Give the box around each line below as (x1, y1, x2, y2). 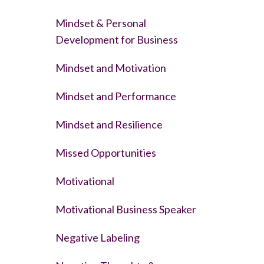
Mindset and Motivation (55, 61, 166, 74)
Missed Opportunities (55, 146, 156, 159)
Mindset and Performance (55, 89, 176, 103)
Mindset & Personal (55, 16, 146, 29)
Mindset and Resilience (55, 117, 163, 131)
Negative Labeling (55, 230, 140, 244)
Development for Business (55, 32, 178, 46)
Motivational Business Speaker (55, 202, 196, 216)
